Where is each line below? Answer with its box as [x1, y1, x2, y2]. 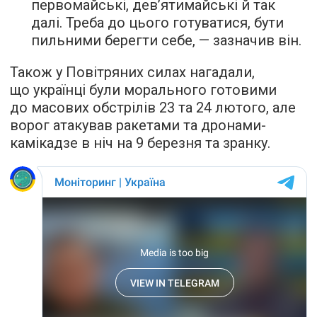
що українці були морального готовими [10, 81, 277, 98]
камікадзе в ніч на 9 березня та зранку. [10, 134, 270, 151]
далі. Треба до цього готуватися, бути [31, 13, 284, 31]
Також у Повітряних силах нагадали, [10, 63, 255, 81]
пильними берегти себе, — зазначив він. [31, 31, 301, 49]
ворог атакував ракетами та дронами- [10, 116, 266, 134]
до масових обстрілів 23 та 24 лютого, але [10, 98, 296, 116]
